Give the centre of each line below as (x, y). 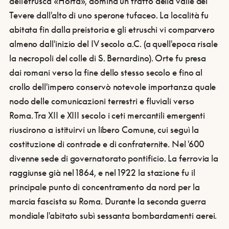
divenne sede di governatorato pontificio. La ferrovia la (114, 158)
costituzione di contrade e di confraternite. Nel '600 (107, 144)
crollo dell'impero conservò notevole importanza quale (112, 87)
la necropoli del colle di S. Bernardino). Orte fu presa (108, 58)
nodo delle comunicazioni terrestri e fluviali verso (101, 101)
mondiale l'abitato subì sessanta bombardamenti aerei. (113, 215)
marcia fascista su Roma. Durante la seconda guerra (107, 201)
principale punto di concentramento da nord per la (104, 187)
